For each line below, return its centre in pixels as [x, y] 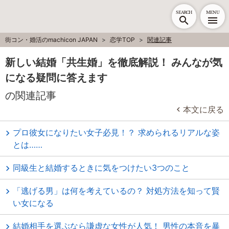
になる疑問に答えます [56, 78]
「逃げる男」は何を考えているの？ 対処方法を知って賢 [116, 191]
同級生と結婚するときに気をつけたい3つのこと [101, 168]
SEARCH [184, 12]
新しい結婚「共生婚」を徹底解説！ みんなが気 [114, 62]
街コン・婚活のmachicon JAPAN [52, 40]
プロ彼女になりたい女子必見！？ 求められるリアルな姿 [116, 132]
